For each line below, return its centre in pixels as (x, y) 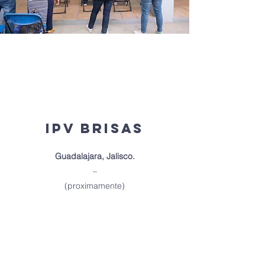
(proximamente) (95, 186)
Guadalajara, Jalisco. (95, 156)
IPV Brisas (95, 128)
